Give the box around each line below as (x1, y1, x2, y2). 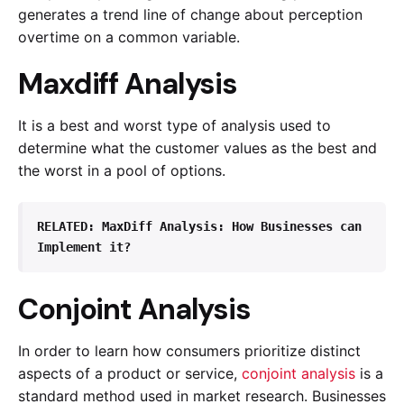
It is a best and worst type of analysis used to (18, 116, 331, 135)
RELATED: (37, 218, 102, 234)
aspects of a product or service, (18, 363, 242, 382)
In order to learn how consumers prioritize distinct (18, 341, 361, 360)
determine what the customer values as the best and (18, 139, 377, 158)
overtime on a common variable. (18, 27, 244, 46)
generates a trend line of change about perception (18, 5, 363, 23)
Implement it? (37, 239, 131, 254)
